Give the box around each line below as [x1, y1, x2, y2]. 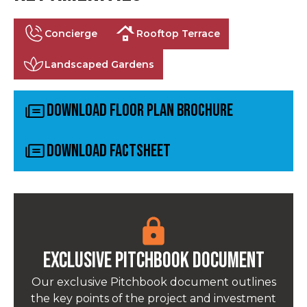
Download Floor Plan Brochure [47, 100, 233, 122]
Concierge [44, 27, 97, 40]
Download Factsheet [47, 140, 171, 162]
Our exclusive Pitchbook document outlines [31, 275, 276, 288]
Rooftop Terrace [136, 27, 221, 40]
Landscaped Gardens [44, 58, 154, 71]
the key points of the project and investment [31, 291, 276, 305]
